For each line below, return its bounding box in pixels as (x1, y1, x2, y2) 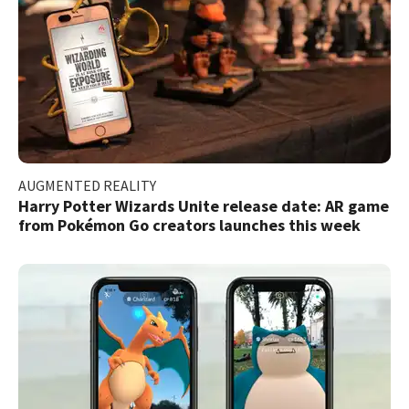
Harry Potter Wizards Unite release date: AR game (18, 194, 389, 216)
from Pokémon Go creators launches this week (18, 214, 361, 236)
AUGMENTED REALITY (18, 175, 156, 194)
